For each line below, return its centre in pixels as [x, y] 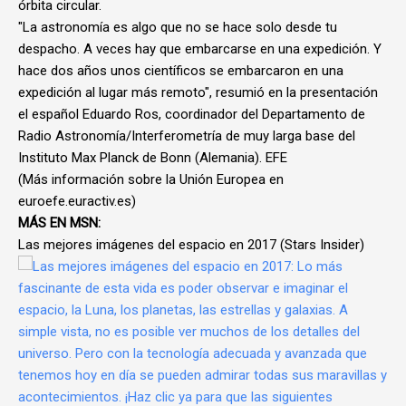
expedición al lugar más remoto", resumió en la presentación [198, 92]
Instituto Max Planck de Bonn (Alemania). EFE [153, 158]
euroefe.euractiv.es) [77, 201]
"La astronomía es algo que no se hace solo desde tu [178, 27]
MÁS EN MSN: [59, 223]
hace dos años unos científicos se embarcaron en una [181, 71]
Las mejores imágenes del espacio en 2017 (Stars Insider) [191, 245]
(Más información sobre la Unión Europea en [151, 179]
